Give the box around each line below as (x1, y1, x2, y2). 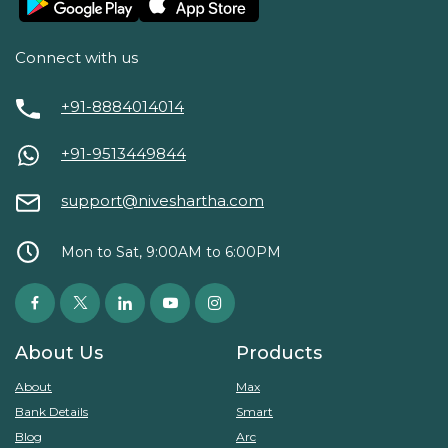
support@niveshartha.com (61, 191, 264, 211)
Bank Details (15, 404, 88, 420)
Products (236, 342, 322, 365)
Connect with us (15, 48, 138, 68)
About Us (15, 342, 103, 365)
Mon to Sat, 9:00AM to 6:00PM (61, 243, 281, 262)
